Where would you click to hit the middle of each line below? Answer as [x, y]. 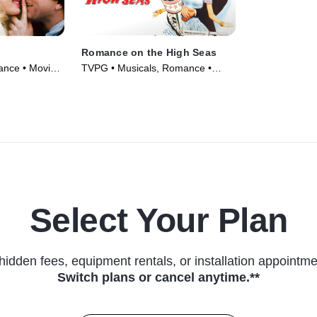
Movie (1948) [111, 82]
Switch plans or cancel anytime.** [158, 278]
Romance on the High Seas [149, 53]
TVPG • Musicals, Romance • [147, 68]
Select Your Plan [158, 221]
